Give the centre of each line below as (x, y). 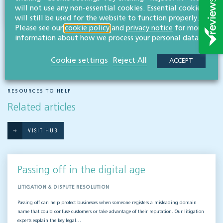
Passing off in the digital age (81, 170)
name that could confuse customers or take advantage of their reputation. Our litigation (111, 212)
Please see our (40, 28)
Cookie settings (79, 60)
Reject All (130, 60)
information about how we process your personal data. (108, 38)
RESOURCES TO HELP (40, 91)
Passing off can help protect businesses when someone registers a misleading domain (107, 203)
